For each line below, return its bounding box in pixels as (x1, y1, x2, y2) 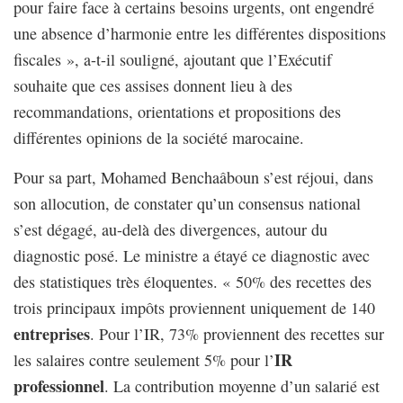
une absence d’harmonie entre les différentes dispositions (13, 22, 386, 45)
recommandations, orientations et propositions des (13, 101, 341, 123)
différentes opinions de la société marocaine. (13, 127, 304, 149)
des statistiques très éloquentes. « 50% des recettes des (13, 271, 372, 293)
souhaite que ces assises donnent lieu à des (13, 75, 292, 97)
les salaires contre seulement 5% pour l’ (13, 349, 274, 372)
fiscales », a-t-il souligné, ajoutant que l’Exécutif (13, 49, 332, 71)
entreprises (13, 322, 90, 346)
